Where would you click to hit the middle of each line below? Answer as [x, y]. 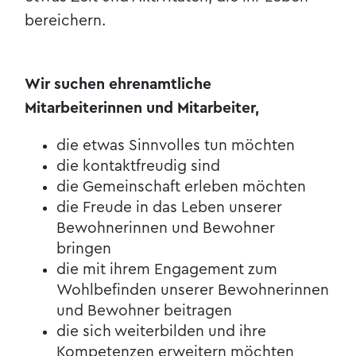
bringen [84, 248]
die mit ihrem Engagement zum [167, 269]
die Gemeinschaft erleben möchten [182, 186]
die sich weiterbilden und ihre [162, 331]
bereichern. [66, 21]
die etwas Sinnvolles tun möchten [176, 145]
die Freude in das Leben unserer [170, 207]
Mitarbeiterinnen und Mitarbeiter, [142, 108]
